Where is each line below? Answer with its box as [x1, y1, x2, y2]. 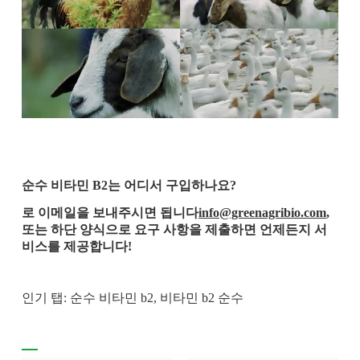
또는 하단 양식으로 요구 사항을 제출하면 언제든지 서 [21, 222, 327, 236]
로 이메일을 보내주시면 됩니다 [21, 205, 198, 219]
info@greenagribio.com [198, 205, 326, 219]
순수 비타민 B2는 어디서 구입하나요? [21, 178, 236, 192]
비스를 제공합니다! [21, 239, 132, 253]
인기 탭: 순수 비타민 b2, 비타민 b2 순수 [21, 291, 243, 305]
